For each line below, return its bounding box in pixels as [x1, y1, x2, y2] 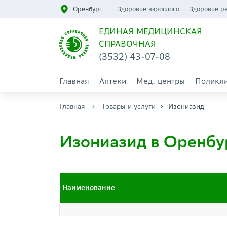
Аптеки [99, 76, 126, 86]
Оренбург [72, 5, 102, 13]
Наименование [62, 183, 115, 192]
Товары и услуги [102, 102, 156, 111]
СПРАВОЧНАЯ [98, 39, 156, 49]
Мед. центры [136, 76, 185, 86]
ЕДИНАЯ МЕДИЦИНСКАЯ [98, 26, 202, 36]
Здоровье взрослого [117, 5, 179, 13]
